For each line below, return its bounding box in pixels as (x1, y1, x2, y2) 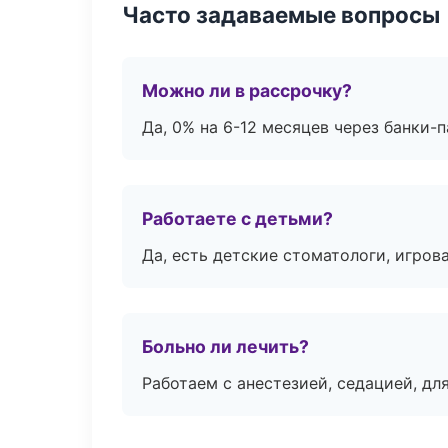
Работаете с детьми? (142, 208, 333, 229)
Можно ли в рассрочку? (142, 80, 352, 101)
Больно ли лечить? (142, 336, 309, 357)
